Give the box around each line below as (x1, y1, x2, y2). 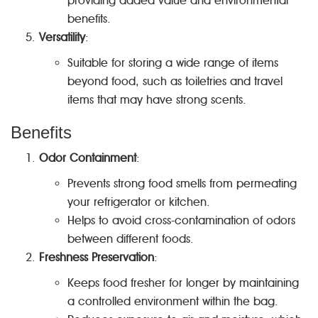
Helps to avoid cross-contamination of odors (67, 214, 295, 227)
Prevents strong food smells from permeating (67, 177, 297, 190)
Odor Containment (39, 151, 136, 165)
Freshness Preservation (39, 251, 154, 264)
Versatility (39, 31, 85, 44)
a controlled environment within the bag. (67, 295, 278, 308)
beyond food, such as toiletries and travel (67, 75, 283, 88)
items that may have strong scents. (67, 93, 246, 106)
